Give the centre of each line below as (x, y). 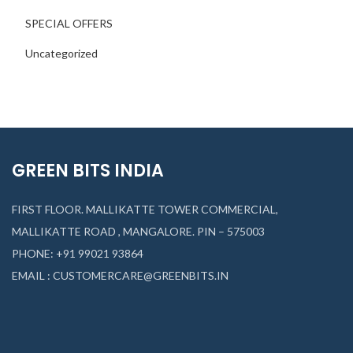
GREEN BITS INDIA (88, 171)
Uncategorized (61, 53)
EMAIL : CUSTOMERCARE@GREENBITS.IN (120, 275)
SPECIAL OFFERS (69, 23)
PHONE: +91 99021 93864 (78, 253)
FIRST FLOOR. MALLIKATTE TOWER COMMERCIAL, (145, 209)
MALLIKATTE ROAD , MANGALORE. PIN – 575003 (138, 231)
